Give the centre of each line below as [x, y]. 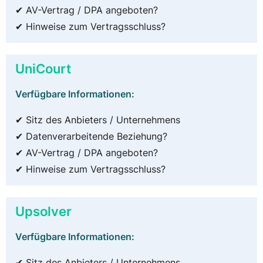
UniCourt [43, 69]
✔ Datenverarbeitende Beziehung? [91, 136]
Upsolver [43, 211]
